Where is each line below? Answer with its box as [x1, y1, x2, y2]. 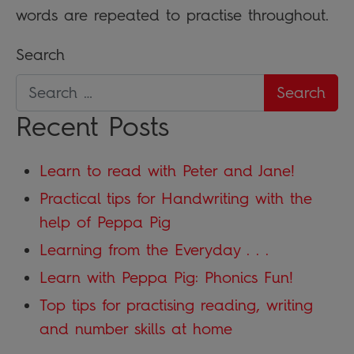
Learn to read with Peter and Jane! [40, 160, 295, 180]
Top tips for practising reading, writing [40, 295, 313, 314]
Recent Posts [16, 110, 169, 143]
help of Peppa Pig [40, 212, 171, 232]
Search [16, 44, 65, 64]
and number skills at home [40, 318, 232, 338]
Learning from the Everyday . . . [40, 239, 269, 259]
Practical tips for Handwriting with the [40, 188, 312, 208]
